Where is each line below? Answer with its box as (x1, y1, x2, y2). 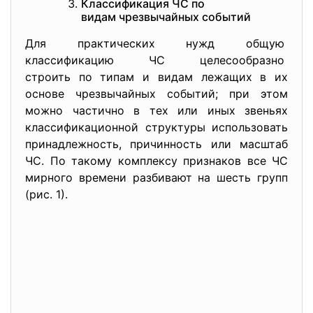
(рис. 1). (25, 187, 68, 201)
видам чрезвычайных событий (81, 10, 251, 24)
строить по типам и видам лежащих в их (25, 70, 288, 84)
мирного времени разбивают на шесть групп (25, 170, 288, 184)
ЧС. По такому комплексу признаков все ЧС (25, 154, 288, 168)
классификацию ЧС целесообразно (25, 53, 288, 67)
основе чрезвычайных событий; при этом (25, 87, 288, 101)
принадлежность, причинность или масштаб (25, 137, 288, 151)
